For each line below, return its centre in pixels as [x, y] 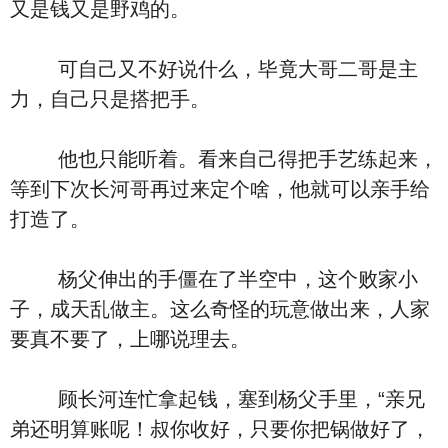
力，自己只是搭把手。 [110, 99]
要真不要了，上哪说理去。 [130, 339]
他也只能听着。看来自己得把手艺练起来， [224, 159]
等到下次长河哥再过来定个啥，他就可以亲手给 [220, 189]
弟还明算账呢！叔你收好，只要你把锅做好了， [220, 429]
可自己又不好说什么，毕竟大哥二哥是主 [214, 69]
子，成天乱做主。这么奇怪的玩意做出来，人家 [220, 309]
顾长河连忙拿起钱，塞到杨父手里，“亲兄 [217, 399]
